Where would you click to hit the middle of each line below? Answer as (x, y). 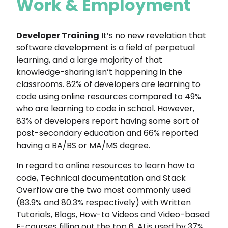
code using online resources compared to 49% (109, 96)
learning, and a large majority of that (89, 60)
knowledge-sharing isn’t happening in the (99, 72)
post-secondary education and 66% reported (107, 133)
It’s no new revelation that (153, 35)
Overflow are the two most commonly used (104, 190)
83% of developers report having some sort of (108, 121)
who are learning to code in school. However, (105, 108)
